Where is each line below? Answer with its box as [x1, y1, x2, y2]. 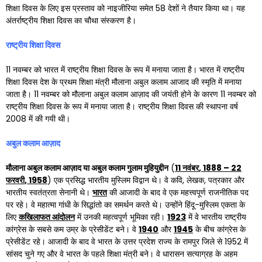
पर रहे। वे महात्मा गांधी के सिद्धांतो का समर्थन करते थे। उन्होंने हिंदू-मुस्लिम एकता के [6, 199, 245, 211]
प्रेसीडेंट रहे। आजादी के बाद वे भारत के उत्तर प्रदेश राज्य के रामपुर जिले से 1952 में [6, 236, 248, 247]
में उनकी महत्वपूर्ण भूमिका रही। [75, 211, 167, 223]
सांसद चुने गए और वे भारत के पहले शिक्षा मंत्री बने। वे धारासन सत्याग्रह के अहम [6, 248, 237, 260]
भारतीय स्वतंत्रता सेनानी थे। [6, 187, 92, 198]
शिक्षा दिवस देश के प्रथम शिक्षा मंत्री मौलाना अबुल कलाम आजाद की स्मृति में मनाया [6, 76, 242, 88]
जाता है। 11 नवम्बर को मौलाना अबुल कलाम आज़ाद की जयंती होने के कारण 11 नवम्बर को [6, 88, 256, 100]
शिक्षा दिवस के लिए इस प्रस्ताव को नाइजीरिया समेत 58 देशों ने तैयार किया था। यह [6, 2, 245, 14]
